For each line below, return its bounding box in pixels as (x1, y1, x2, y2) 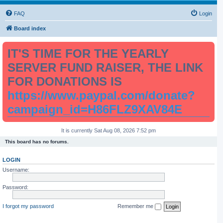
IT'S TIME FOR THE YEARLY (7, 47, 169, 60)
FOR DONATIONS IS (7, 75, 122, 88)
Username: (2, 167, 29, 173)
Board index (14, 25, 46, 31)
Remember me (117, 203, 155, 209)
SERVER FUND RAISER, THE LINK (7, 61, 203, 74)
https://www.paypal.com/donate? (7, 89, 195, 102)
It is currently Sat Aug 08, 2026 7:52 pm (61, 127, 156, 133)
